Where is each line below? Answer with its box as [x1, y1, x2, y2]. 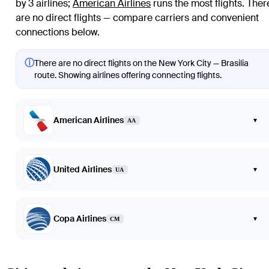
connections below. [16, 26, 100, 39]
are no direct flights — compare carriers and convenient [16, 11, 259, 25]
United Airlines [53, 164, 112, 175]
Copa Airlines [53, 213, 106, 225]
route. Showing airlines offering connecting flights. [34, 70, 222, 81]
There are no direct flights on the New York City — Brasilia [34, 58, 249, 69]
